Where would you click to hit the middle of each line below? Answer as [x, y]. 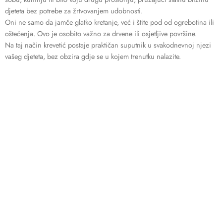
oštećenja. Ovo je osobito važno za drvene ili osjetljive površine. [101, 33]
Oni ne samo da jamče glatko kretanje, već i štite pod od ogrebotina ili [110, 22]
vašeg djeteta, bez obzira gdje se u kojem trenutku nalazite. [93, 56]
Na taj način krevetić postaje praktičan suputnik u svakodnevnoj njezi [108, 45]
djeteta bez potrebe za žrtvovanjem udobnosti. [74, 10]
